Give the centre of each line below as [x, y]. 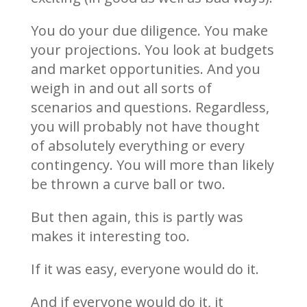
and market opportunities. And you [145, 69]
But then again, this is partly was [137, 217]
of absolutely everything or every [137, 145]
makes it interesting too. [110, 236]
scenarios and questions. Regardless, [150, 107]
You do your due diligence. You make [149, 30]
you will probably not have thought [145, 126]
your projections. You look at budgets [152, 49]
